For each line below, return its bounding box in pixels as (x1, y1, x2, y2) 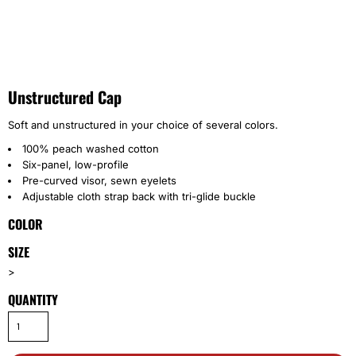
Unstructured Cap (8, 85, 122, 109)
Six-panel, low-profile (22, 158, 129, 171)
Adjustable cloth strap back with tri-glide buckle (22, 190, 256, 203)
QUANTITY (8, 290, 58, 309)
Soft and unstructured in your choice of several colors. (8, 118, 278, 131)
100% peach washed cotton (22, 142, 159, 155)
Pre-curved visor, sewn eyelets (22, 174, 176, 187)
